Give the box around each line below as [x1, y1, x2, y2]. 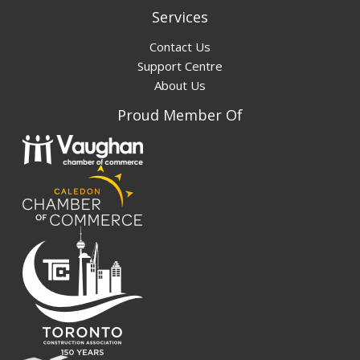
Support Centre [137, 58, 223, 75]
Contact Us [149, 39, 211, 55]
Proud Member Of [117, 105, 243, 125]
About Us [154, 77, 206, 94]
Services [152, 7, 208, 27]
